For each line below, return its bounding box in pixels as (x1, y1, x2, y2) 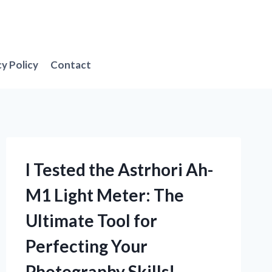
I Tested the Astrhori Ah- (25, 159, 213, 180)
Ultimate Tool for (25, 210, 157, 231)
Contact (50, 58, 92, 71)
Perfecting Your (25, 236, 148, 257)
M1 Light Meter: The (25, 185, 184, 206)
